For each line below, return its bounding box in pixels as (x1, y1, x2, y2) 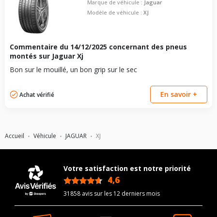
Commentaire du (10, 42, 70, 51)
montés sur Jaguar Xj (10, 51, 83, 61)
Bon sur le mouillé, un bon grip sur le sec (10, 65, 137, 74)
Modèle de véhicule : (87, 9, 143, 16)
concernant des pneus (107, 42, 187, 51)
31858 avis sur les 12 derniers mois (63, 189, 160, 198)
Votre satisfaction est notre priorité (63, 164, 191, 173)
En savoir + (160, 90, 197, 99)
